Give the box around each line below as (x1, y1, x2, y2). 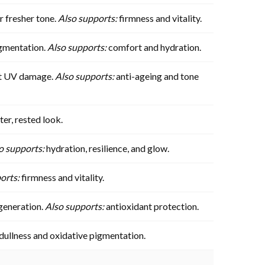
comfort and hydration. (106, 41, 201, 53)
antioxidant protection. (104, 200, 199, 212)
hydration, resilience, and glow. (44, 142, 169, 154)
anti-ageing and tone (114, 70, 199, 82)
